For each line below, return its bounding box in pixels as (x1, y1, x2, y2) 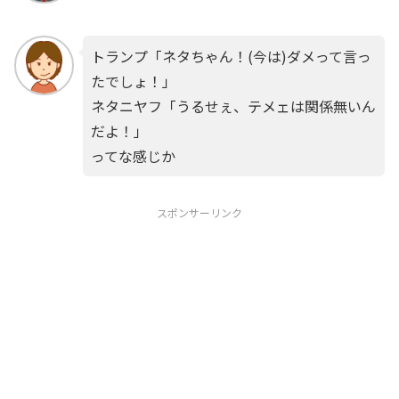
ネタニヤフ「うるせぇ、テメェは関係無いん (90, 94, 376, 117)
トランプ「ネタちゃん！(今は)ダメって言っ (90, 45, 371, 67)
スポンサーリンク (157, 204, 242, 220)
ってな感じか (90, 144, 175, 167)
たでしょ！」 (90, 69, 176, 92)
